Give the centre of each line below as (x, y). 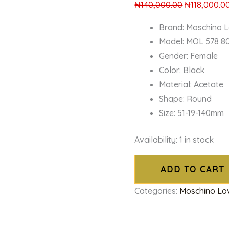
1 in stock (197, 140)
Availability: (156, 140)
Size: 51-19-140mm (192, 113)
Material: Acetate (191, 85)
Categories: (157, 191)
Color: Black (182, 70)
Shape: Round (186, 99)
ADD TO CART (193, 169)
